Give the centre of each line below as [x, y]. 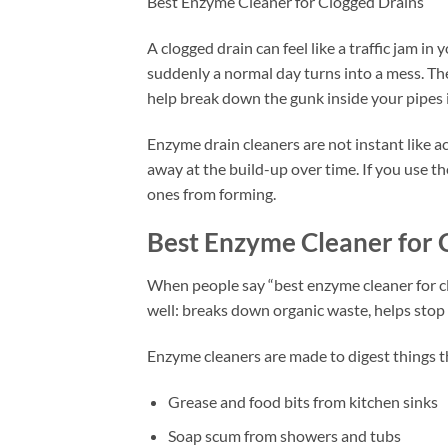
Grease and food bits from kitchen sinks [302, 401]
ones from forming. [211, 193]
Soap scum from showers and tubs [284, 436]
